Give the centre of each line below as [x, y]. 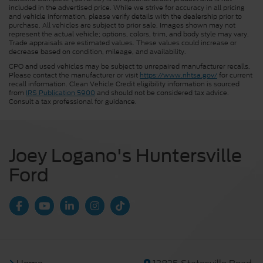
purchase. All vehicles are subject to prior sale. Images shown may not [122, 25]
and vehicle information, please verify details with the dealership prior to [125, 16]
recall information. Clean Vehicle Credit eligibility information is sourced [124, 84]
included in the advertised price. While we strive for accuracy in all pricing [127, 7]
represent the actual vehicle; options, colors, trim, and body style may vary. [129, 34]
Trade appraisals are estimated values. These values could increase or [123, 43]
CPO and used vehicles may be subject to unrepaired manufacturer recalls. [129, 66]
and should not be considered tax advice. [162, 92]
